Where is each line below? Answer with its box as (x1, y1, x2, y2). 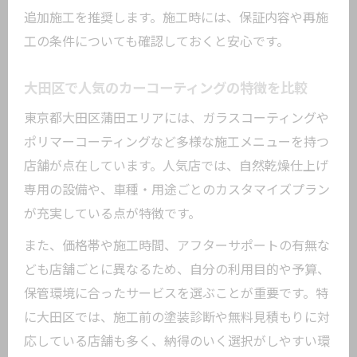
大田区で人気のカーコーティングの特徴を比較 (24, 80, 308, 96)
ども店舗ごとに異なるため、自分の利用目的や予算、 (24, 262, 330, 277)
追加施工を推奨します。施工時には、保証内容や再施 (24, 10, 328, 25)
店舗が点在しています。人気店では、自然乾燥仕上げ (24, 159, 328, 174)
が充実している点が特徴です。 (24, 206, 201, 222)
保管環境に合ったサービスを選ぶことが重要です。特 (24, 286, 328, 301)
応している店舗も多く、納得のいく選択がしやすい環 (24, 334, 330, 349)
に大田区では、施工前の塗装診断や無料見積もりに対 (24, 310, 330, 325)
